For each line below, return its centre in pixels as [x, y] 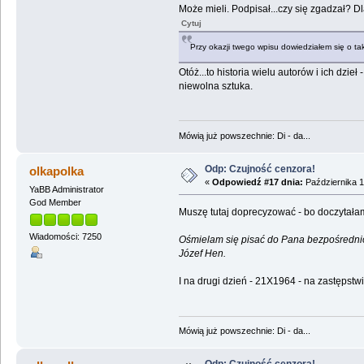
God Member [55, 202]
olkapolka [57, 171]
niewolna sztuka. [215, 86]
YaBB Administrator [66, 189]
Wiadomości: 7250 [65, 237]
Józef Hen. [202, 253]
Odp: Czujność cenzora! [260, 169]
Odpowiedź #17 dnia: [257, 182]
